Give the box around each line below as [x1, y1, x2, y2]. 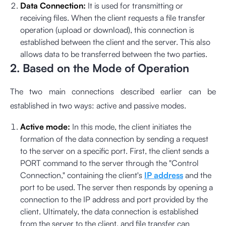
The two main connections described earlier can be [10, 86, 216, 97]
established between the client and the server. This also [20, 37, 210, 47]
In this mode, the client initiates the [70, 122, 191, 132]
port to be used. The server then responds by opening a [20, 182, 213, 193]
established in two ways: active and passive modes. [10, 100, 186, 111]
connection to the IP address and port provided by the [20, 194, 208, 205]
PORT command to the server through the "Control [20, 158, 199, 168]
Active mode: [20, 122, 70, 132]
